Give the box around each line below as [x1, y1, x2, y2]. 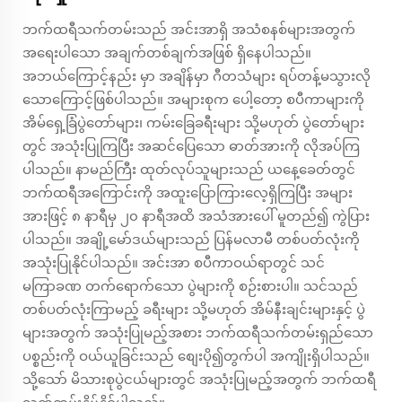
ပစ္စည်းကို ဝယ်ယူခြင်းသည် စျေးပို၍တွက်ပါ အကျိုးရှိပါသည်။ [22, 347, 370, 365]
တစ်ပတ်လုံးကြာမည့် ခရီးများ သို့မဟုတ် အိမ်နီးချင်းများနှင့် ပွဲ [22, 301, 365, 319]
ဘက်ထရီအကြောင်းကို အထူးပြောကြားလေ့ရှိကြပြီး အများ [22, 184, 353, 202]
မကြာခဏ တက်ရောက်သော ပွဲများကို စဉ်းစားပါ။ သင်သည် [22, 277, 358, 295]
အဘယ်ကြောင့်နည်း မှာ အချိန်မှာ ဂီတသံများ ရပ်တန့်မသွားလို [22, 67, 371, 85]
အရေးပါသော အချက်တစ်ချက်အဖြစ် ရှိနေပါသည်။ [22, 44, 311, 62]
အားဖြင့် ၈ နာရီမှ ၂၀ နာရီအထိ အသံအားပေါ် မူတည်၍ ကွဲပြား [22, 207, 370, 225]
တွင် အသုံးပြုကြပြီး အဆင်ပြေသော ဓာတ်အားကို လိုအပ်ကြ [22, 137, 360, 155]
